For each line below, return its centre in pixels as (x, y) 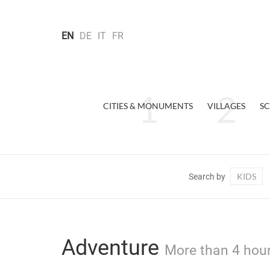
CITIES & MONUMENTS (148, 106)
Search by (207, 177)
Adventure (113, 248)
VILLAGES (226, 106)
